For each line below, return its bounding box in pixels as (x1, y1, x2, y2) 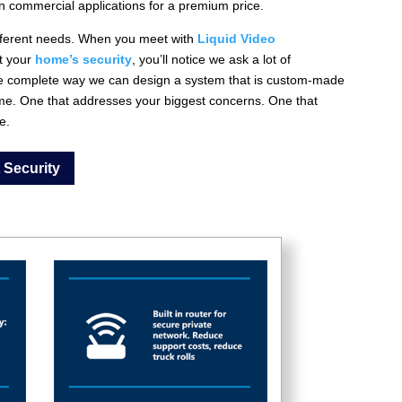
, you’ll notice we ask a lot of (132, 51, 292, 66)
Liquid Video (197, 31, 276, 46)
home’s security (35, 51, 133, 66)
